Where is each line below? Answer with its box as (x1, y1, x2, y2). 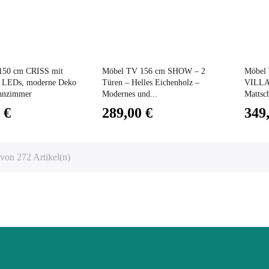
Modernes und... (102, 89, 158, 98)
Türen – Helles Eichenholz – (102, 77, 200, 87)
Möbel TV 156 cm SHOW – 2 (102, 66, 206, 76)
